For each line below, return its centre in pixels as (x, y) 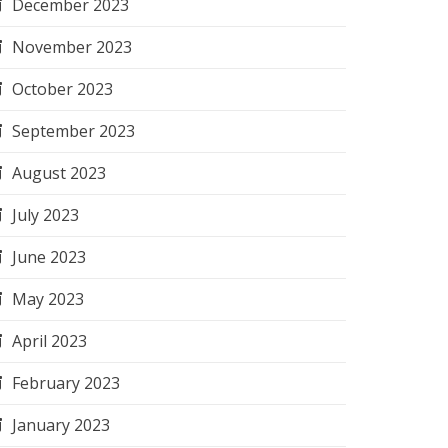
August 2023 (59, 173)
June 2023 (49, 257)
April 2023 (49, 341)
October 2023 (62, 89)
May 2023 (48, 299)
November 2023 (72, 47)
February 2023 (66, 383)
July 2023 (45, 215)
